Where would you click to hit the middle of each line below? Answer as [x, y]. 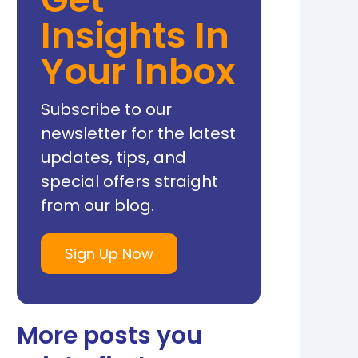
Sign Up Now [109, 253]
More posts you [110, 335]
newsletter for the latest [139, 133]
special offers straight [130, 181]
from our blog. [98, 205]
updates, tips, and [114, 157]
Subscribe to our [107, 109]
